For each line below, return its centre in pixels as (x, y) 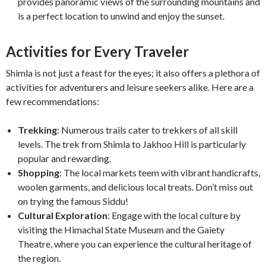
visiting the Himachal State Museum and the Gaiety (121, 230)
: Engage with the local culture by (174, 216)
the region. (39, 258)
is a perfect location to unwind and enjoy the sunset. (121, 16)
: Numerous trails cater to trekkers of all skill (147, 130)
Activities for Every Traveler (97, 52)
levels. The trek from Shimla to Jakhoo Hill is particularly (132, 144)
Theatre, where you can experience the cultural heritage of (135, 244)
